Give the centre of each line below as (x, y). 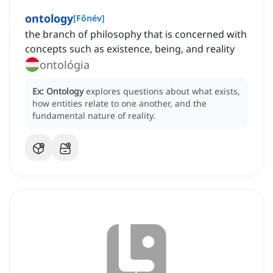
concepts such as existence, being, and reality (130, 49)
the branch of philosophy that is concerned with (136, 34)
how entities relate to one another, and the (119, 104)
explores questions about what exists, (163, 91)
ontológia (65, 65)
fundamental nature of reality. (94, 116)
